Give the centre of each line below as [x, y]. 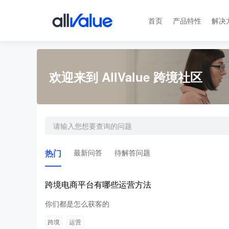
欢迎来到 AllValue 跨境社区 [126, 77]
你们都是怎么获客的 [77, 203]
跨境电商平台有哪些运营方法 [98, 184]
